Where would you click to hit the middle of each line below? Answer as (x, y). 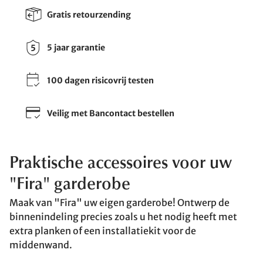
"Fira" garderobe (70, 185)
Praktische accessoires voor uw (121, 164)
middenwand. (41, 245)
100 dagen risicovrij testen (100, 80)
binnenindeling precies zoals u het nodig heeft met (123, 217)
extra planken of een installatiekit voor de (103, 231)
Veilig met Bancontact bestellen (111, 113)
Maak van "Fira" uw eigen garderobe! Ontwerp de (119, 203)
